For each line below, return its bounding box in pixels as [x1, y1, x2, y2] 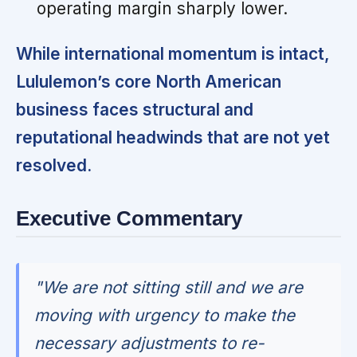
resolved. [16, 155, 92, 176]
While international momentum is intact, [16, 44, 330, 65]
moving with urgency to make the [34, 304, 296, 325]
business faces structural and [16, 100, 253, 120]
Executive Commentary [16, 207, 242, 230]
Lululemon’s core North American [16, 72, 281, 92]
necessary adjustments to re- [34, 332, 265, 353]
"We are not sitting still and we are [34, 277, 304, 297]
